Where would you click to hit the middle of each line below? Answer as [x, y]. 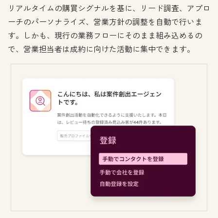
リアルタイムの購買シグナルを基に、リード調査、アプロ [109, 8]
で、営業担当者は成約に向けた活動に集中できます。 [101, 48]
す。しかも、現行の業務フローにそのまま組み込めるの [105, 35]
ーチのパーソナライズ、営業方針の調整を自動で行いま [105, 21]
